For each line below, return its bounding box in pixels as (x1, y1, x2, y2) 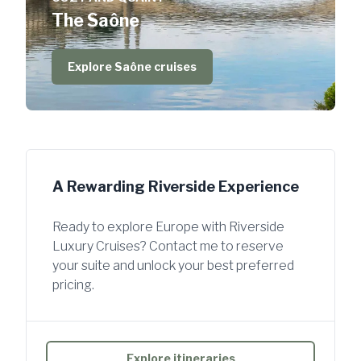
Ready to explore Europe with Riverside (52, 218, 284, 234)
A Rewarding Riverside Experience (52, 177, 299, 195)
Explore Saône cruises (68, 59, 197, 73)
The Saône (52, 9, 139, 31)
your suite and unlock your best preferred (52, 257, 294, 273)
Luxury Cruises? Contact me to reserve (52, 238, 284, 254)
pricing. (52, 276, 94, 293)
